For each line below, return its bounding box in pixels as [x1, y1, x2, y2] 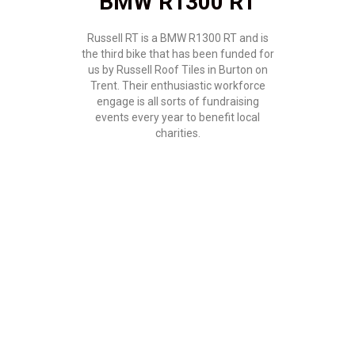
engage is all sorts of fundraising [96, 94, 259, 108]
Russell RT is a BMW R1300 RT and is [86, 31, 269, 44]
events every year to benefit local [95, 110, 260, 124]
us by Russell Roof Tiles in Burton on [87, 63, 268, 76]
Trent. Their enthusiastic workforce [90, 78, 265, 92]
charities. [155, 126, 200, 139]
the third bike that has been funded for [81, 47, 274, 60]
